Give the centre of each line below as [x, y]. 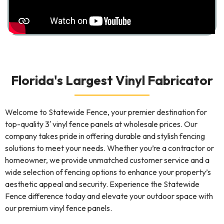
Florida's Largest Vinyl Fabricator [112, 80]
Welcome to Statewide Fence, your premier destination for [106, 112]
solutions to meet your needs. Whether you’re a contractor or [109, 148]
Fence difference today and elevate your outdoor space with [109, 196]
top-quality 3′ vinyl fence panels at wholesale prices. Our [101, 124]
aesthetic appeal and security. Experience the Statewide [102, 184]
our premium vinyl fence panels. [58, 208]
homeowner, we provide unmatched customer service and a [107, 160]
